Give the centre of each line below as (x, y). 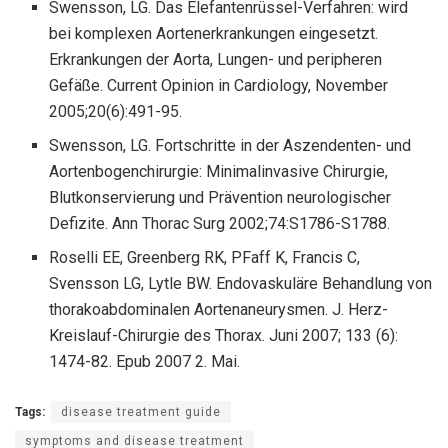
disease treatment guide (141, 412)
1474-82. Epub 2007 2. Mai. (145, 362)
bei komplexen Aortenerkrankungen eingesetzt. (214, 34)
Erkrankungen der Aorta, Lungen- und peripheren (216, 60)
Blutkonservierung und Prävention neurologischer (220, 198)
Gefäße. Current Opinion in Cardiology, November (219, 86)
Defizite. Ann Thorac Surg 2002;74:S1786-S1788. (220, 224)
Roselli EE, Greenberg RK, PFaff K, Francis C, (205, 258)
